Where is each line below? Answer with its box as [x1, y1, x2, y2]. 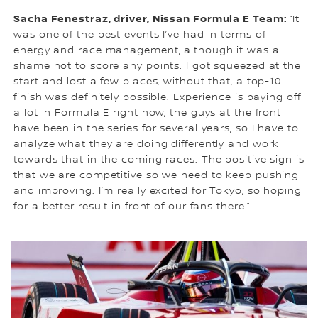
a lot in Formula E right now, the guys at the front [13, 107, 282, 119]
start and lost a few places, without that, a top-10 [13, 76, 282, 88]
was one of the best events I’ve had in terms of [13, 29, 266, 41]
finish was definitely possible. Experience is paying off [13, 92, 301, 104]
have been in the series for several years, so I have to [13, 123, 299, 135]
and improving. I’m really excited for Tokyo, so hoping [13, 185, 302, 197]
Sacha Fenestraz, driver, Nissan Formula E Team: [13, 13, 290, 26]
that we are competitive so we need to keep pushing [13, 170, 300, 182]
